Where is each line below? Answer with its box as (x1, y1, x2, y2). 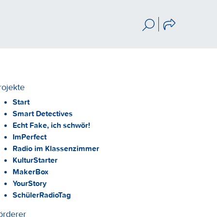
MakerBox (13, 167, 48, 176)
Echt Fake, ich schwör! (13, 120, 90, 130)
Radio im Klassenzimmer (13, 143, 99, 153)
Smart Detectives (13, 108, 73, 118)
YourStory (13, 178, 46, 188)
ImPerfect (13, 132, 46, 141)
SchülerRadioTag (13, 190, 71, 200)
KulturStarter (13, 155, 58, 165)
